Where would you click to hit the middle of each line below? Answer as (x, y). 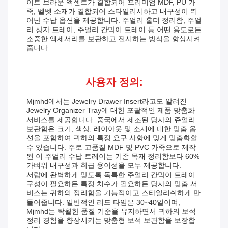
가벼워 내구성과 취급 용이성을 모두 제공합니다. (104, 166)
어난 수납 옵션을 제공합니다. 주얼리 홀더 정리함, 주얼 (114, 21)
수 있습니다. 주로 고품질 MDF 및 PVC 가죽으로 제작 (111, 147)
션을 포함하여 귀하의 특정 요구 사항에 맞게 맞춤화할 (112, 138)
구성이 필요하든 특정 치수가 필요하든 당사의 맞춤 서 (112, 184)
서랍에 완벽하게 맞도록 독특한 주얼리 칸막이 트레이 (111, 175)
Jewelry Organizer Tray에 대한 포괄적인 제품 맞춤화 (111, 111)
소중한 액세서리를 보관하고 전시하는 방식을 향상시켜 (113, 39)
